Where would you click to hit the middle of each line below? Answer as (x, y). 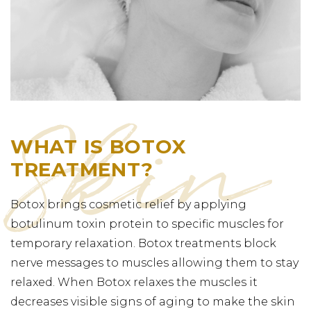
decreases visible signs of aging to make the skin (153, 301)
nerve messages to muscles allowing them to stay (154, 262)
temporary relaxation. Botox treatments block (143, 243)
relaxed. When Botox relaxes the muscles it (134, 282)
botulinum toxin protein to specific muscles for (147, 224)
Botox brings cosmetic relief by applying (128, 204)
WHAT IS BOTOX (99, 146)
